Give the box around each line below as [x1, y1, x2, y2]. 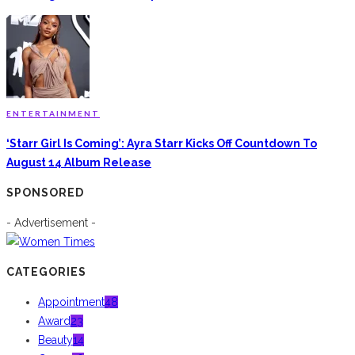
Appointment [38, 295, 105, 308]
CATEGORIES [6, 265, 86, 278]
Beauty [38, 333, 73, 346]
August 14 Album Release [6, 155, 151, 169]
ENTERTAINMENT [6, 108, 100, 118]
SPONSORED [6, 185, 84, 199]
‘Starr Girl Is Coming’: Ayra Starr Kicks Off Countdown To [6, 136, 317, 150]
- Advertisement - [6, 216, 96, 229]
